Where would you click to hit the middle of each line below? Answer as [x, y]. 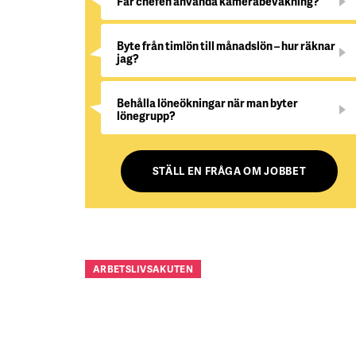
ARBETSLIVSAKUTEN [143, 269]
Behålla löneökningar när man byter [207, 103]
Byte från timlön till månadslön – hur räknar [226, 46]
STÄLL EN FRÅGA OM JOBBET [229, 171]
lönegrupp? [146, 116]
